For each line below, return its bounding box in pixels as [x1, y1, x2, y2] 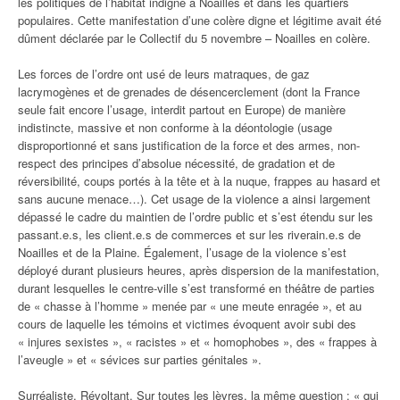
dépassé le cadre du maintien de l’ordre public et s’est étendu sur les [18, 208, 373, 225]
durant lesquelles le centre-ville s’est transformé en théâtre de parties [18, 279, 375, 296]
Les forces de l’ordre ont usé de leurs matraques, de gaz [18, 65, 310, 82]
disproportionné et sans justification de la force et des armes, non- [18, 137, 360, 154]
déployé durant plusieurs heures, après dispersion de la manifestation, [18, 262, 379, 279]
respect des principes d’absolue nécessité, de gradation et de [18, 154, 335, 171]
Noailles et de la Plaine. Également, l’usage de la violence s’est [18, 244, 346, 261]
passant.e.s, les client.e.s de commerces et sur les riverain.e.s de [18, 226, 361, 243]
